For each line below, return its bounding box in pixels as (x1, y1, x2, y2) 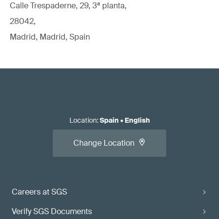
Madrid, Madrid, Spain (10, 32, 90, 42)
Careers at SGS (12, 187, 67, 197)
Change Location (73, 138, 134, 148)
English (124, 116, 150, 125)
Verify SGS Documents (12, 206, 92, 217)
